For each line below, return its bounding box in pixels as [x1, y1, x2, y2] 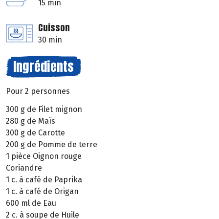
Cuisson [38, 21, 70, 35]
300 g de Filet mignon [6, 104, 82, 114]
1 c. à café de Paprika [6, 175, 82, 184]
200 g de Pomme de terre [6, 139, 97, 149]
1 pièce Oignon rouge [6, 151, 82, 161]
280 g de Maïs [6, 116, 55, 126]
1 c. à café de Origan [6, 186, 79, 196]
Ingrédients [13, 57, 74, 77]
